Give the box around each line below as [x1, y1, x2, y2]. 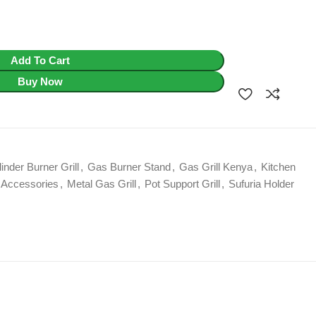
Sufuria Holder [229, 178, 294, 190]
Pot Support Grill [145, 178, 220, 190]
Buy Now [17, 75, 63, 87]
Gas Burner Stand [87, 161, 171, 173]
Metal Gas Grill [67, 178, 136, 190]
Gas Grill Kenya [179, 161, 253, 173]
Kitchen [261, 161, 296, 173]
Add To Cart [10, 54, 70, 66]
